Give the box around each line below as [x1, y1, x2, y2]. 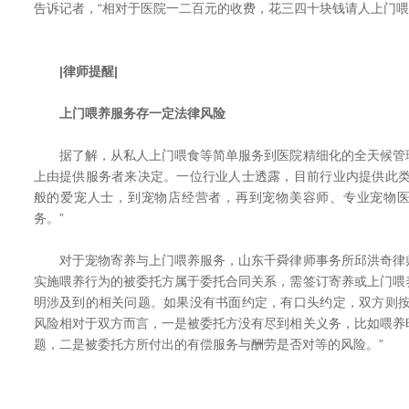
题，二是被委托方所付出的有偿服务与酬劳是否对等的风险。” [33, 337, 383, 351]
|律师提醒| [33, 64, 118, 79]
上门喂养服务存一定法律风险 [33, 106, 225, 121]
